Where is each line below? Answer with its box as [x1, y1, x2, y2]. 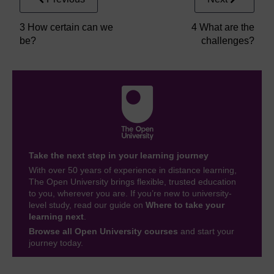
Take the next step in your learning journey [29, 150, 209, 161]
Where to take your [146, 200, 224, 210]
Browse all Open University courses [29, 226, 178, 237]
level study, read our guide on [29, 200, 146, 210]
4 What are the [191, 22, 254, 33]
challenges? [201, 35, 254, 46]
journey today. [29, 238, 83, 248]
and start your [178, 226, 234, 237]
